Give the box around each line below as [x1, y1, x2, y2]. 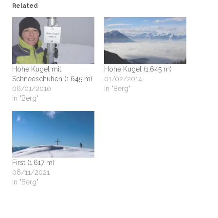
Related [12, 2, 38, 9]
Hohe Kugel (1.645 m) [104, 65, 172, 73]
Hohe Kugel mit [12, 65, 61, 73]
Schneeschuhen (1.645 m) [12, 74, 92, 83]
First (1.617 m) [12, 159, 54, 167]
